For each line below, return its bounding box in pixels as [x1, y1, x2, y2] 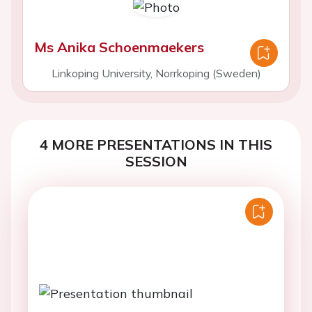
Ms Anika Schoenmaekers [34, 38, 204, 56]
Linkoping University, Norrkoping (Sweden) [51, 66, 261, 80]
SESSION [125, 153, 187, 170]
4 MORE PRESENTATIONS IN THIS [40, 136, 272, 153]
